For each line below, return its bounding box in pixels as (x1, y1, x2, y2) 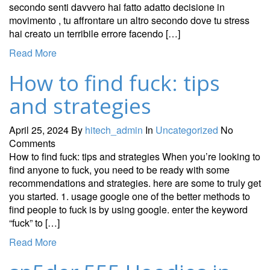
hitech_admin (85, 122, 143, 137)
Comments (9, 136, 55, 150)
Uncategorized (155, 122, 218, 137)
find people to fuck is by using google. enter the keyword (9, 202, 248, 216)
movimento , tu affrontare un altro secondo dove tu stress (9, 13, 250, 27)
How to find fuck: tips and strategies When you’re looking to (9, 149, 260, 163)
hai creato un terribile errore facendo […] (9, 26, 180, 40)
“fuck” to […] (9, 215, 60, 230)
